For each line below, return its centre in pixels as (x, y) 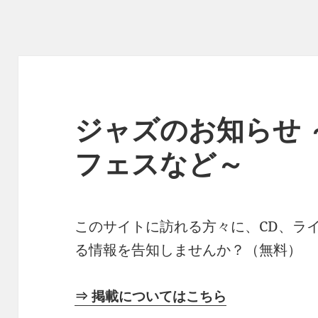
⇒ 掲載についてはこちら (151, 296)
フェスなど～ (160, 163)
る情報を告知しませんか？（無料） (188, 250)
